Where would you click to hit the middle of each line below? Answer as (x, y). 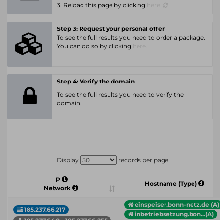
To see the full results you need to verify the (120, 95)
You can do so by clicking (95, 46)
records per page (142, 160)
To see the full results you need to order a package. (131, 38)
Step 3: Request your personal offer (111, 29)
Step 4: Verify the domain (96, 81)
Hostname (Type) (171, 183)
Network (58, 188)
